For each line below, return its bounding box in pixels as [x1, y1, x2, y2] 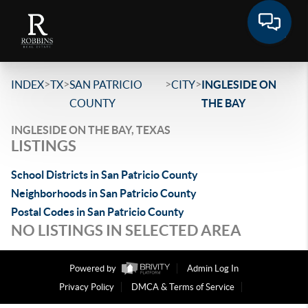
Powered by [69, 263, 118, 274]
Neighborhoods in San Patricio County [11, 187, 197, 199]
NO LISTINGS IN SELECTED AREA [11, 221, 241, 239]
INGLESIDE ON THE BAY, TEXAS [11, 124, 170, 136]
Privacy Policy [58, 282, 114, 293]
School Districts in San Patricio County [11, 168, 198, 181]
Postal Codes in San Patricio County [11, 206, 184, 218]
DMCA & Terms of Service [131, 282, 234, 293]
